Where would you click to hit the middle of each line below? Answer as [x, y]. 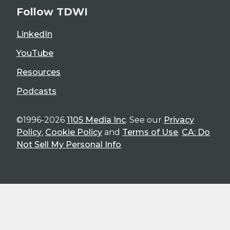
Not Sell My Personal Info [69, 144]
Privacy [179, 120]
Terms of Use [150, 132]
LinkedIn [34, 34]
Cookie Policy [74, 132]
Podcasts [36, 91]
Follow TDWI [52, 12]
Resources [39, 72]
